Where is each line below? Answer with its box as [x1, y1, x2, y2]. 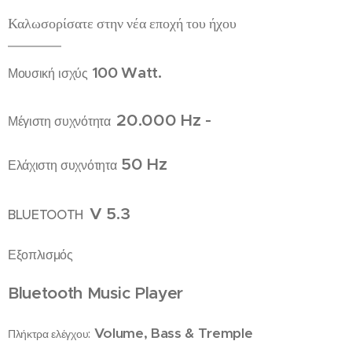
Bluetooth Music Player [8, 283, 183, 303]
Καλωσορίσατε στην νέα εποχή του [8, 13, 209, 32]
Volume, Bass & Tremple [90, 324, 253, 342]
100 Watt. [91, 63, 162, 82]
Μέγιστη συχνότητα [8, 113, 111, 129]
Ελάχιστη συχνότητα [8, 157, 117, 173]
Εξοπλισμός [8, 247, 77, 262]
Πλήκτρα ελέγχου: [8, 327, 90, 341]
